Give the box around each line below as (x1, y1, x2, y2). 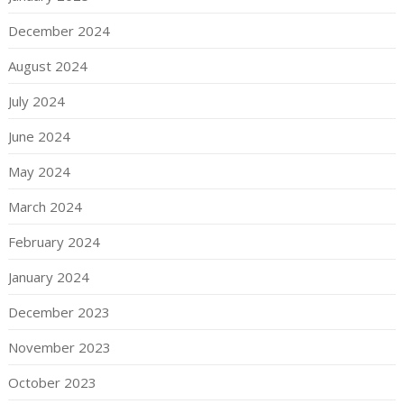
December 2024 (7, 22, 110, 41)
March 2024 (7, 197, 82, 216)
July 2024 (7, 92, 65, 111)
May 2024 (7, 162, 70, 181)
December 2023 (7, 303, 110, 322)
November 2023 (7, 338, 111, 357)
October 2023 (7, 373, 96, 392)
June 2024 (7, 127, 70, 146)
